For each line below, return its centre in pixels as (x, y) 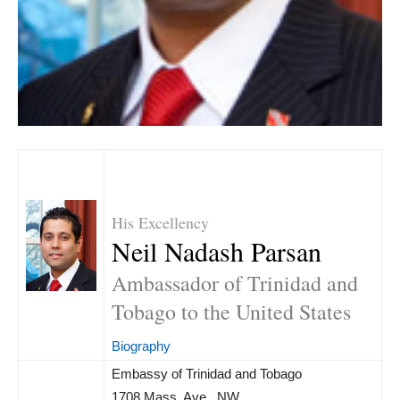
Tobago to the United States (231, 312)
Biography (141, 346)
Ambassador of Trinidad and (235, 283)
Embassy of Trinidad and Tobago (207, 374)
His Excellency (160, 223)
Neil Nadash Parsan (217, 251)
